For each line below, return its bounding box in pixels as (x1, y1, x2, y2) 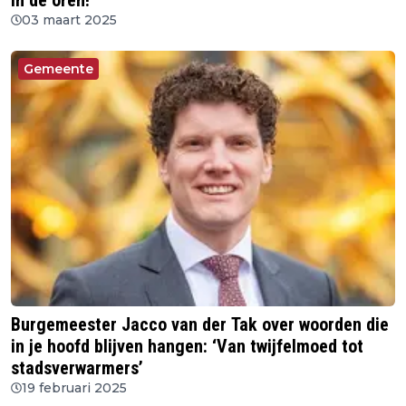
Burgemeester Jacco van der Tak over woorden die (11, 313, 389, 335)
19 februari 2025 (22, 379, 127, 396)
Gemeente (24, 61, 93, 78)
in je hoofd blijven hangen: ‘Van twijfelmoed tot (11, 334, 363, 357)
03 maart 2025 (22, 12, 117, 29)
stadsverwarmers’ (11, 356, 143, 379)
